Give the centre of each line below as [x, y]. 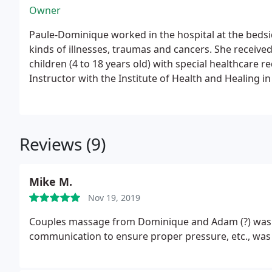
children [49, 64]
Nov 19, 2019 [114, 198]
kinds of [49, 49]
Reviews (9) [63, 144]
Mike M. [51, 182]
